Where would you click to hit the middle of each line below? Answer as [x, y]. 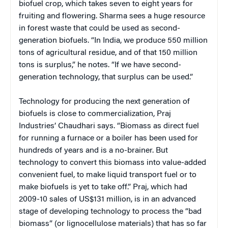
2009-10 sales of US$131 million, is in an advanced [107, 199]
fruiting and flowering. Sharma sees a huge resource [112, 16]
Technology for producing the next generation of [104, 102]
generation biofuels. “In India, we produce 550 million [113, 40]
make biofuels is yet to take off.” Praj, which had [103, 187]
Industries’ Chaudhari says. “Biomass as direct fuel [109, 126]
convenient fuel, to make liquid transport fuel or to [108, 175]
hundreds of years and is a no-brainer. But [93, 150]
